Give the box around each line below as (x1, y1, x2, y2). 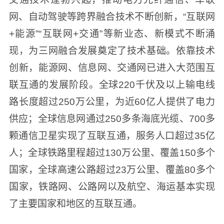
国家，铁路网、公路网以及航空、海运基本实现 (8, 181, 215, 192)
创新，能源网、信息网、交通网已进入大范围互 (8, 62, 215, 73)
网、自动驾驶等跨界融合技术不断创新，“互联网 (8, 11, 215, 22)
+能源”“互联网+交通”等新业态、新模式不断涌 (8, 28, 215, 39)
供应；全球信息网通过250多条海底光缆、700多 (8, 113, 215, 124)
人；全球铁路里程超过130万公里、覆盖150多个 (8, 147, 215, 158)
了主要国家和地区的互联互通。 (8, 198, 162, 209)
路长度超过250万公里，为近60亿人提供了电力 (8, 96, 215, 107)
